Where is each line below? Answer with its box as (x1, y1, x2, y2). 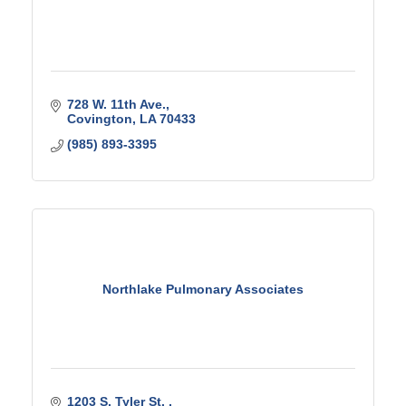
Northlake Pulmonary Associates (102, 281, 304, 296)
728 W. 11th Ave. (66, 97, 166, 111)
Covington (66, 111, 132, 126)
